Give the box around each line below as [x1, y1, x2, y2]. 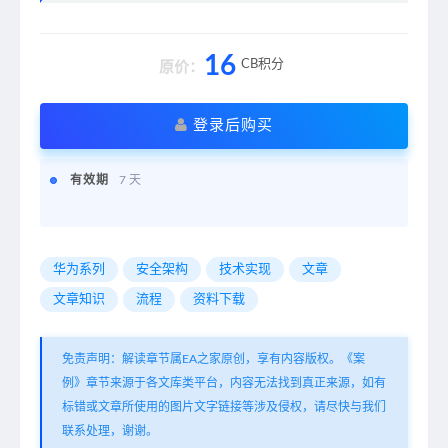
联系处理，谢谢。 [62, 424, 158, 437]
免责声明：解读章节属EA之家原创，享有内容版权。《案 [62, 352, 365, 365]
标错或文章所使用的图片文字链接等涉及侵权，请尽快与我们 [62, 400, 386, 413]
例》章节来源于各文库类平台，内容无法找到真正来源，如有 [62, 376, 386, 389]
